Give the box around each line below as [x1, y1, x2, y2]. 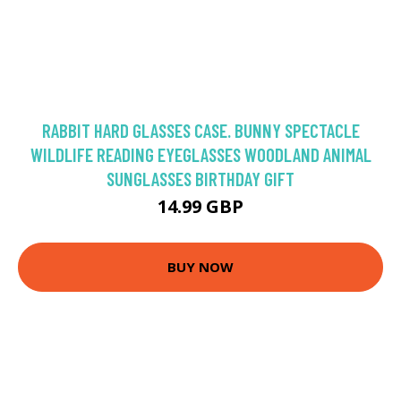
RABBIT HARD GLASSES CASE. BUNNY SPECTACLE [41, 118, 360, 141]
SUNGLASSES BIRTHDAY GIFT [107, 166, 294, 190]
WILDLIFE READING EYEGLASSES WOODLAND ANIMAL [30, 142, 371, 166]
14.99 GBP [158, 193, 243, 218]
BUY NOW [167, 258, 234, 277]
